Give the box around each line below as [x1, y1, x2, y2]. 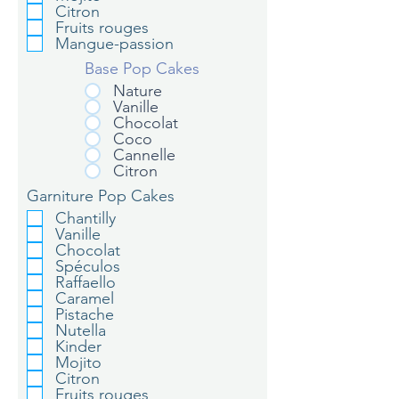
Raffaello [55, 273, 116, 292]
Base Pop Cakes [85, 59, 199, 78]
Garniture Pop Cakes [27, 186, 175, 206]
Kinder [55, 337, 102, 356]
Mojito [55, 353, 102, 372]
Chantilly [55, 208, 116, 228]
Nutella [55, 321, 106, 340]
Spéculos [55, 256, 120, 276]
